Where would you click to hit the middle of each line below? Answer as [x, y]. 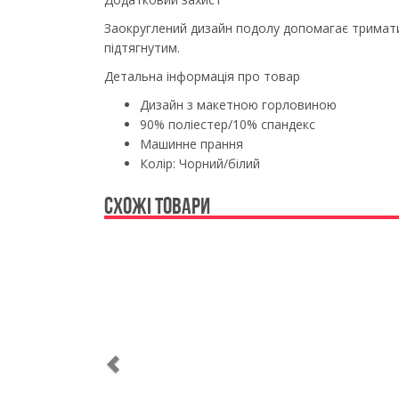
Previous [140, 232]
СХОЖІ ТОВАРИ [157, 206]
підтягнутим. [142, 48]
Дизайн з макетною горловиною [238, 105]
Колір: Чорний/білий [200, 163]
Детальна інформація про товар [202, 76]
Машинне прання [191, 144]
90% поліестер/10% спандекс [228, 124]
